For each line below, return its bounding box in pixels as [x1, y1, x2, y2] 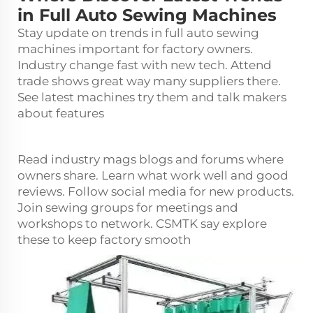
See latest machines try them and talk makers [17, 90, 286, 104]
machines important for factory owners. [17, 42, 253, 56]
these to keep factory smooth [17, 233, 191, 247]
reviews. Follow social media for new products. [17, 184, 294, 198]
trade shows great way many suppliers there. [17, 74, 281, 88]
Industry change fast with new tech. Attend [17, 58, 272, 72]
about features [17, 106, 104, 120]
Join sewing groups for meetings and [17, 201, 238, 214]
